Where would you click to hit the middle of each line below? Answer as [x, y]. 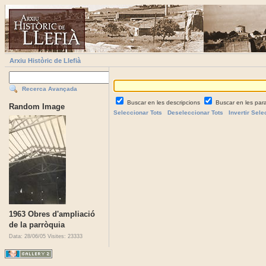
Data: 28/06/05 [28, 237]
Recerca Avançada [50, 89]
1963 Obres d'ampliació [52, 214]
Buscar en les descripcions [164, 103]
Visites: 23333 [65, 237]
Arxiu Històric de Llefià [45, 61]
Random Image [37, 107]
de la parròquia [37, 225]
